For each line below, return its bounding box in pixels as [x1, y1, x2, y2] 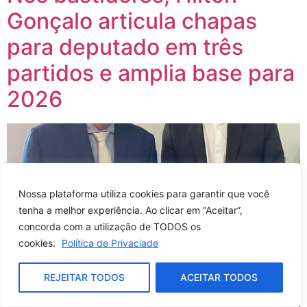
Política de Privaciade [62, 237, 158, 249]
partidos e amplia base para [7, 59, 295, 86]
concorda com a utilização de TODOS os [19, 221, 201, 232]
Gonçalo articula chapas [7, 7, 257, 34]
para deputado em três [7, 33, 243, 60]
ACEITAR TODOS [180, 271, 258, 283]
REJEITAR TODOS [43, 271, 125, 283]
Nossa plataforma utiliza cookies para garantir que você [19, 188, 269, 199]
